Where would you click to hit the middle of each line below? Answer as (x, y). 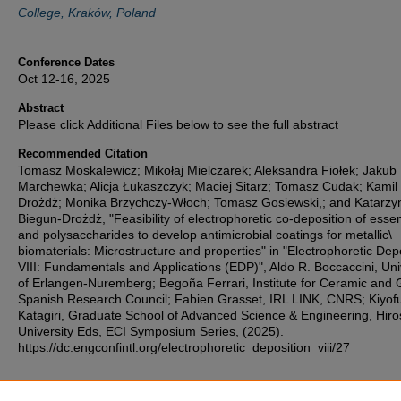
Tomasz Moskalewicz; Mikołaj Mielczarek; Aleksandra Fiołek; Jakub (207, 170)
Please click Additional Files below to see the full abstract (178, 124)
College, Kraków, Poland (87, 13)
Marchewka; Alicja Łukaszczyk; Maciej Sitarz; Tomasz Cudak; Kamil (208, 186)
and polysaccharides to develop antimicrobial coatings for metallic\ (205, 235)
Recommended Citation (83, 154)
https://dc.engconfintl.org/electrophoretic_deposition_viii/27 (184, 347)
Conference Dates (66, 62)
